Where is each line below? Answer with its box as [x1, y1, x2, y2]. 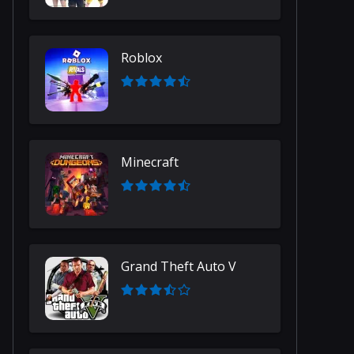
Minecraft [121, 153, 179, 171]
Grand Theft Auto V [121, 258, 236, 275]
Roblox [121, 49, 162, 66]
